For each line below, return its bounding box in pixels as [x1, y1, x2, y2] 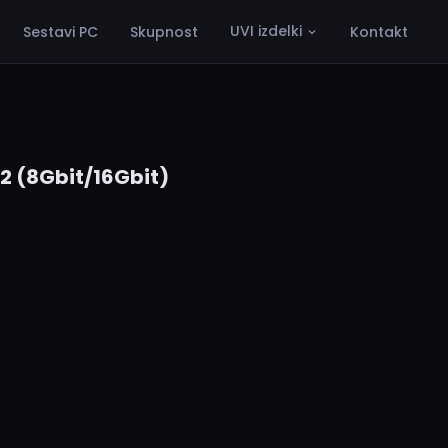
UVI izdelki [230, 21, 302, 41]
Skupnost [130, 21, 198, 42]
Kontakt [350, 21, 408, 42]
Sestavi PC [23, 21, 98, 42]
